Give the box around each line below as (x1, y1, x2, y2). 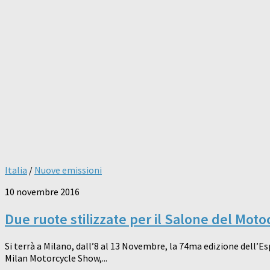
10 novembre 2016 (5, 185, 80, 198)
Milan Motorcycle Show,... (5, 252, 107, 265)
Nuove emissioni (34, 163, 102, 176)
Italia (5, 163, 27, 176)
